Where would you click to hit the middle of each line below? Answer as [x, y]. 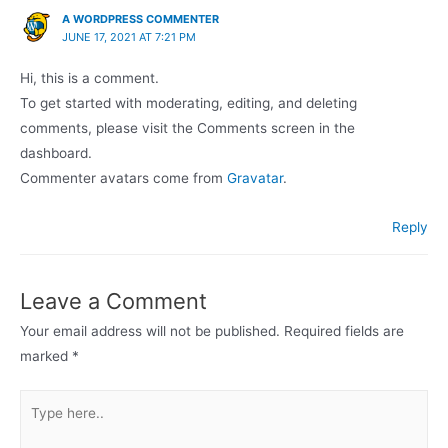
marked [46, 356]
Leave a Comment [113, 301]
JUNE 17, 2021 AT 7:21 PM [128, 36]
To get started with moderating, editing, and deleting [188, 102]
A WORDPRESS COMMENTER [140, 18]
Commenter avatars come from [123, 177]
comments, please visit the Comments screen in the [187, 127]
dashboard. [56, 152]
